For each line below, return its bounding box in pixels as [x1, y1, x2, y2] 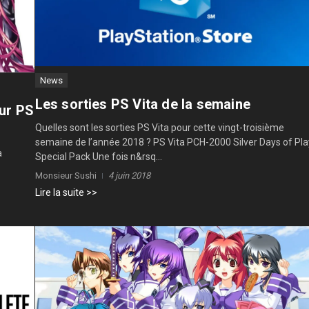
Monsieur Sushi [34, 170, 97, 181]
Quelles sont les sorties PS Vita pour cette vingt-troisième [34, 121, 284, 133]
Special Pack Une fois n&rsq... [34, 150, 162, 162]
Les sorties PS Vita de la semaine [34, 95, 251, 112]
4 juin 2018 [108, 170, 150, 181]
